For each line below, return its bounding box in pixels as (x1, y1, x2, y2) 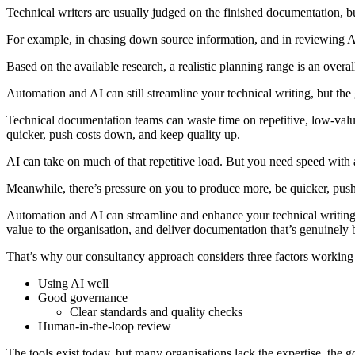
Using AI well (38, 276, 109, 290)
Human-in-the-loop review (38, 319, 171, 333)
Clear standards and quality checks (70, 304, 242, 319)
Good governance (38, 290, 128, 304)
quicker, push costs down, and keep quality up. (6, 127, 240, 141)
